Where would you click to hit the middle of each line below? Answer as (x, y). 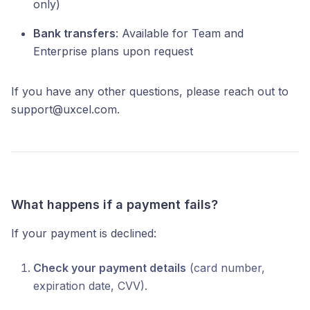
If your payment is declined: (84, 233)
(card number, (226, 268)
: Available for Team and (180, 33)
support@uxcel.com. (65, 109)
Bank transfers (74, 33)
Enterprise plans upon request (113, 51)
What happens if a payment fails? (115, 204)
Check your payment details (110, 268)
